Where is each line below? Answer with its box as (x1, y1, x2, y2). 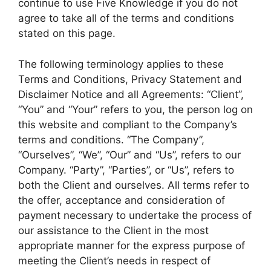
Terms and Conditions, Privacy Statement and (18, 73, 242, 85)
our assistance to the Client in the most (18, 224, 209, 237)
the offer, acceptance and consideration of (18, 194, 225, 206)
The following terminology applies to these (18, 57, 224, 70)
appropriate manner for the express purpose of (18, 239, 245, 252)
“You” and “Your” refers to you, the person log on (18, 103, 253, 116)
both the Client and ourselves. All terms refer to (18, 178, 249, 191)
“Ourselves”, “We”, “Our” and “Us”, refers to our (18, 148, 241, 161)
